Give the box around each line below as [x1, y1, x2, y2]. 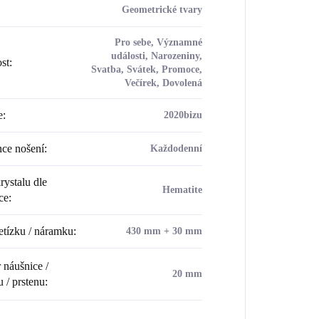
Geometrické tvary [121, 4, 202, 15]
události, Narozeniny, [110, 50, 202, 61]
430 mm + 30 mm [125, 225, 202, 236]
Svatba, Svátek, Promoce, [90, 63, 202, 75]
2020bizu [163, 109, 202, 120]
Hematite [162, 184, 202, 195]
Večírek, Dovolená [124, 77, 202, 88]
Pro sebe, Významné [114, 36, 202, 48]
